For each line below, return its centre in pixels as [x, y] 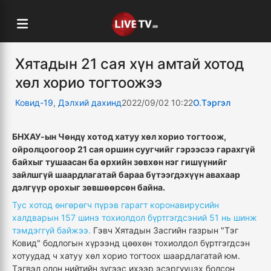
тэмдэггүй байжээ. [51, 230]
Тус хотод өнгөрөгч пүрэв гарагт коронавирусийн [116, 205]
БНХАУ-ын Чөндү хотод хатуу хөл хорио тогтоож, [119, 136]
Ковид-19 [34, 103]
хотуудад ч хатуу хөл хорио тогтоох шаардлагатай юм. [126, 256]
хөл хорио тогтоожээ [89, 83]
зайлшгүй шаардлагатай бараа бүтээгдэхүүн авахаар [126, 175]
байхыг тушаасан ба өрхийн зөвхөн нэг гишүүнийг [120, 162]
